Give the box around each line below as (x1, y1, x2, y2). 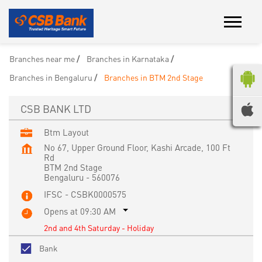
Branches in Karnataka (87, 53, 169, 64)
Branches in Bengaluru (9, 71, 92, 82)
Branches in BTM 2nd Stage (104, 71, 203, 82)
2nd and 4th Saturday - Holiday (44, 222, 154, 233)
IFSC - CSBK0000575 (44, 188, 126, 200)
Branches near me (9, 53, 75, 64)
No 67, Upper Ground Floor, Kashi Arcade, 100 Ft (44, 141, 230, 153)
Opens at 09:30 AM (44, 205, 116, 217)
